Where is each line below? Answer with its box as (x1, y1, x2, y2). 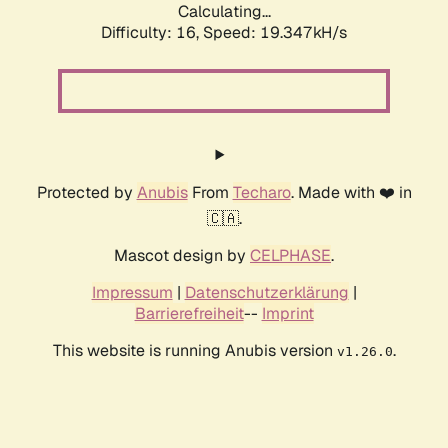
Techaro (232, 182, 291, 204)
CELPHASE (250, 245, 331, 267)
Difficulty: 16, (101, 22, 203, 44)
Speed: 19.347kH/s (203, 22, 347, 44)
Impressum (91, 282, 173, 304)
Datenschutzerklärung (184, 282, 349, 304)
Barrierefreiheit (134, 303, 244, 325)
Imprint (261, 303, 314, 325)
